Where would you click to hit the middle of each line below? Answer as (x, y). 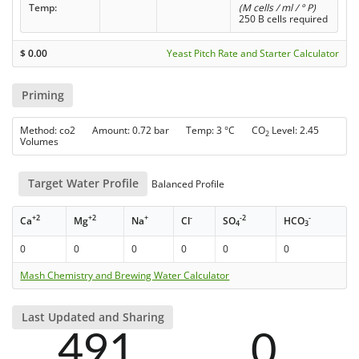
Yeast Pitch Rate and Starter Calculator (252, 53)
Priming (42, 95)
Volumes (40, 142)
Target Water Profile (83, 184)
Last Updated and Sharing (93, 317)
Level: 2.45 (294, 131)
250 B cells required (283, 18)
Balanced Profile (187, 184)
